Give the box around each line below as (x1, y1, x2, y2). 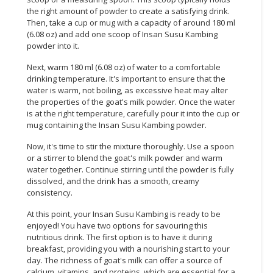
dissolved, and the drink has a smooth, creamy (27, 175, 199, 186)
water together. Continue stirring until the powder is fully (27, 163, 234, 175)
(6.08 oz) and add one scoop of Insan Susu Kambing (27, 28, 218, 40)
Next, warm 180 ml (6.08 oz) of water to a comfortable (27, 61, 221, 73)
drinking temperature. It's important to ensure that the (27, 73, 225, 84)
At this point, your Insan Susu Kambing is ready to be (27, 208, 221, 219)
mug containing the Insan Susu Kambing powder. (27, 119, 207, 130)
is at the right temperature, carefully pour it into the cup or (27, 107, 239, 119)
